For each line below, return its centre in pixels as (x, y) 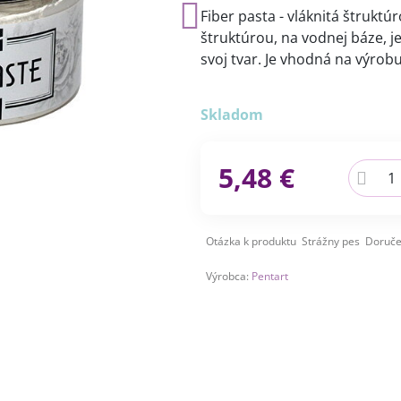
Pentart (269, 276)
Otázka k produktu (251, 241)
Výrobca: (228, 276)
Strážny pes (330, 241)
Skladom (231, 115)
